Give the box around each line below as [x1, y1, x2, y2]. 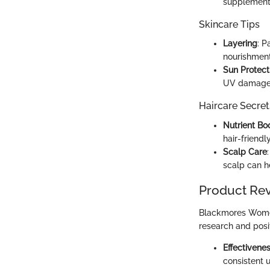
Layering [223, 39, 257, 49]
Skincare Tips [199, 19, 260, 31]
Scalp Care [223, 146, 267, 157]
